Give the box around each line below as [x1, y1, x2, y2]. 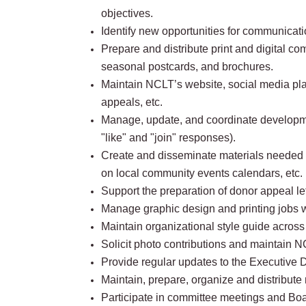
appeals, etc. [101, 96, 163, 108]
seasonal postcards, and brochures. [101, 60, 277, 72]
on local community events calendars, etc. [101, 167, 303, 179]
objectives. [101, 7, 154, 19]
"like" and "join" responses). [101, 131, 236, 143]
